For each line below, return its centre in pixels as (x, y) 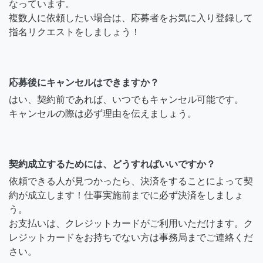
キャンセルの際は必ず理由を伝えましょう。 (103, 113)
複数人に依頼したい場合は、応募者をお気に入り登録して (131, 18)
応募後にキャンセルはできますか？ (84, 82)
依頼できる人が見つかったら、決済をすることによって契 (131, 181)
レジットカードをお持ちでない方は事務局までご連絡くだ (131, 237)
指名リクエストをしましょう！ (75, 32)
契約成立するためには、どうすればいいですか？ (112, 164)
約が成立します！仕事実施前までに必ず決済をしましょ (126, 195)
